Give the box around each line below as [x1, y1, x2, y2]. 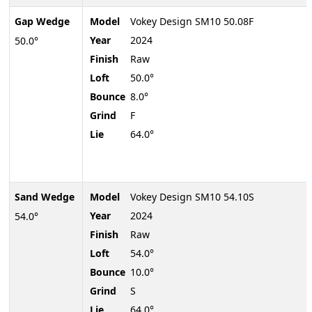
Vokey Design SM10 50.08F [130, 15, 253, 29]
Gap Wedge [14, 15, 70, 29]
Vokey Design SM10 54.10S [130, 190, 254, 204]
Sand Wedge [14, 190, 75, 204]
